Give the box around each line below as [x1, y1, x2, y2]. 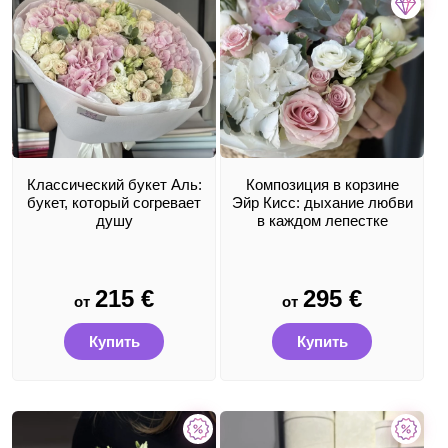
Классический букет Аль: [26, 176, 202, 193]
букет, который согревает [27, 194, 201, 211]
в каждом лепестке [256, 212, 388, 229]
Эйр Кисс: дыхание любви [231, 194, 413, 211]
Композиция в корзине [245, 176, 399, 193]
